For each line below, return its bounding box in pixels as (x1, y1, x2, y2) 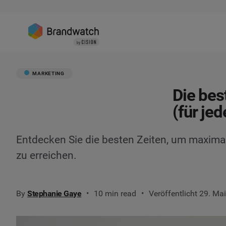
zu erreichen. (16, 149, 77, 161)
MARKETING (31, 70, 65, 76)
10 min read (94, 188, 137, 198)
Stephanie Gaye (27, 188, 82, 198)
